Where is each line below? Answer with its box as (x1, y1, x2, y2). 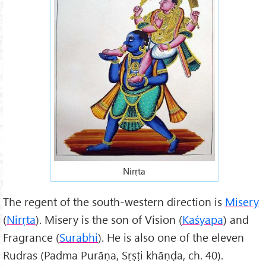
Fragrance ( (3, 229, 59, 245)
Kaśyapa (182, 211, 223, 227)
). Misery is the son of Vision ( (36, 211, 182, 227)
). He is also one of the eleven (98, 229, 244, 245)
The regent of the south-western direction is (3, 194, 225, 209)
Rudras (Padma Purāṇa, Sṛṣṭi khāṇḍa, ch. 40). (3, 247, 223, 262)
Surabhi (59, 229, 98, 245)
